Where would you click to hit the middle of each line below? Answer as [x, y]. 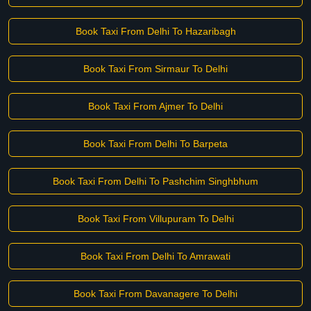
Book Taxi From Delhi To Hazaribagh [155, 31]
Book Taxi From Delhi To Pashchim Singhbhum [155, 181]
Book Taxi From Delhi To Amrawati [155, 256]
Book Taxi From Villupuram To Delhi [155, 219]
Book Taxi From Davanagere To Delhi [155, 294]
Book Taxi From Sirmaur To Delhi [155, 69]
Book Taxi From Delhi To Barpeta [155, 144]
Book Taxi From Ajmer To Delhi [155, 106]
